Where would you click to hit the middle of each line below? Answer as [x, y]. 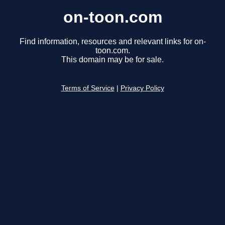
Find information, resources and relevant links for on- [113, 42]
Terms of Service [88, 88]
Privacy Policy [142, 88]
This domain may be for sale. [113, 60]
